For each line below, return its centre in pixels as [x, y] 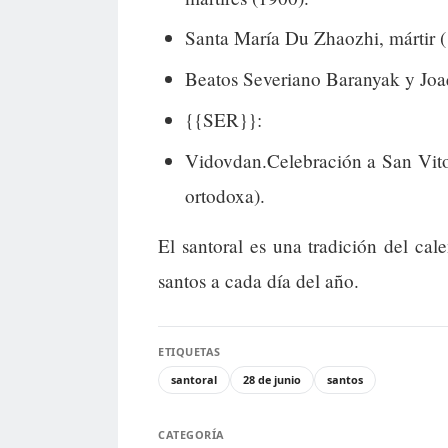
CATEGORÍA [191, 435]
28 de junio [272, 380]
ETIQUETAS [189, 352]
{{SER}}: [223, 119]
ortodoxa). [224, 195]
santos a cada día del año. [258, 281]
